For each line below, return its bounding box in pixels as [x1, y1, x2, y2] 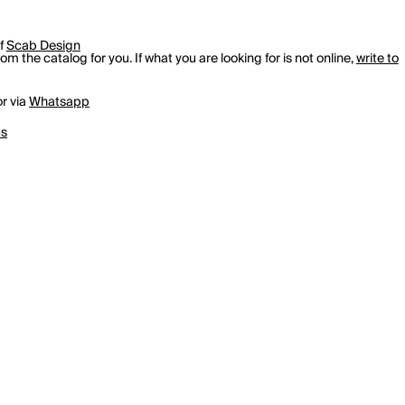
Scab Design [5, 35, 80, 58]
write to [355, 48, 399, 71]
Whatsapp [29, 91, 89, 114]
